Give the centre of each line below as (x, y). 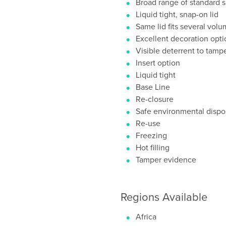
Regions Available (164, 196)
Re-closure (155, 99)
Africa (146, 216)
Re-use (148, 123)
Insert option (158, 63)
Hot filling (153, 147)
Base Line (153, 87)
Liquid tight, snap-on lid (177, 14)
